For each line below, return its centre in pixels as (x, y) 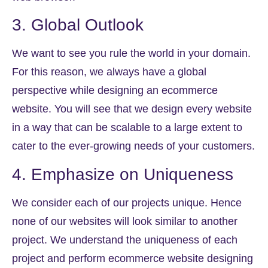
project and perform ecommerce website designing (133, 258)
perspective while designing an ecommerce (115, 91)
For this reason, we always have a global (109, 72)
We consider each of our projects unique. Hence (127, 202)
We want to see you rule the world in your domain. (131, 54)
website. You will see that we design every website (132, 109)
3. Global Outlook (78, 25)
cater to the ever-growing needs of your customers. (133, 146)
